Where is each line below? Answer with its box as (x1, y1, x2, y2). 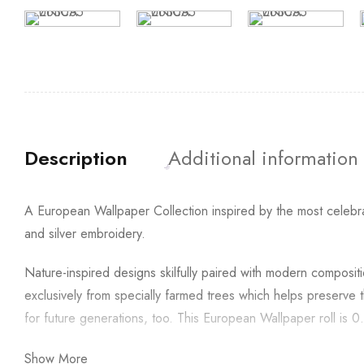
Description (24, 143, 128, 172)
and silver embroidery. (24, 223, 145, 243)
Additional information (168, 143, 358, 172)
